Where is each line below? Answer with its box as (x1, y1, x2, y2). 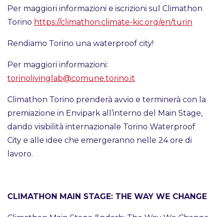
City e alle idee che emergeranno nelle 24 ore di (7, 136, 192, 145)
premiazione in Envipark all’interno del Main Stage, (7, 108, 202, 118)
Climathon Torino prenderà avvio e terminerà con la (7, 95, 206, 105)
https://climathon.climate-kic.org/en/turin (34, 17, 192, 27)
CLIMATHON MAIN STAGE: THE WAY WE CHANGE (7, 192, 207, 201)
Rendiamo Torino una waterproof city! (7, 39, 154, 48)
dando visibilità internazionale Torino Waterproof (7, 122, 195, 132)
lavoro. (7, 149, 33, 159)
